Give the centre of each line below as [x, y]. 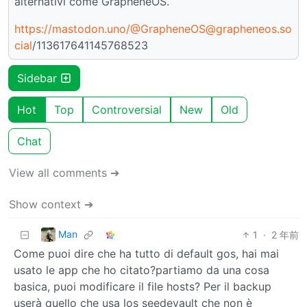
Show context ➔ [51, 204]
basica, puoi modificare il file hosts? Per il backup [143, 286]
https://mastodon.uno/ [72, 28]
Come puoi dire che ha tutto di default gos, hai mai [146, 253]
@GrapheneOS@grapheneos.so [211, 28]
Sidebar [39, 78]
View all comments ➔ [64, 172]
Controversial [127, 109]
